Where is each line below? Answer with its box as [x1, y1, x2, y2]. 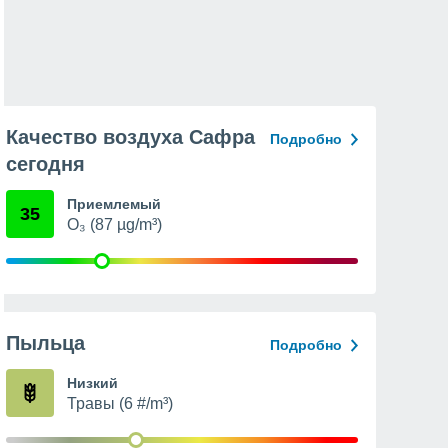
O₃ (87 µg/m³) [67, 216, 162, 233]
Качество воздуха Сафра [6, 126, 255, 148]
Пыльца [6, 332, 85, 354]
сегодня [6, 153, 85, 175]
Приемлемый [67, 196, 161, 212]
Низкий [67, 375, 118, 391]
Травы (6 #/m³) [67, 395, 173, 412]
